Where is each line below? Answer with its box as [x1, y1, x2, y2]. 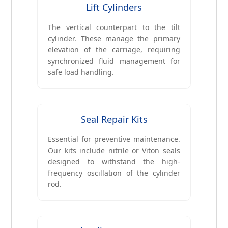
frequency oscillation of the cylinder [48, 168, 180, 178]
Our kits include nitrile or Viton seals [48, 146, 180, 156]
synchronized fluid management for [48, 56, 180, 66]
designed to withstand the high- [48, 157, 180, 167]
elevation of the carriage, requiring [48, 45, 180, 55]
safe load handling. [48, 67, 115, 77]
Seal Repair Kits [80, 113, 148, 126]
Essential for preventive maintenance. [48, 134, 180, 145]
